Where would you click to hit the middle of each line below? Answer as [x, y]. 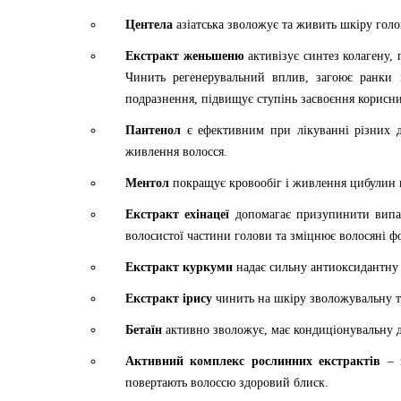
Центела [149, 25]
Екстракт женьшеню [185, 56]
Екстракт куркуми [179, 267]
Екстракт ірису [169, 299]
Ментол [147, 183]
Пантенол [153, 130]
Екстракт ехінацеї [180, 214]
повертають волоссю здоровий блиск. [227, 383]
